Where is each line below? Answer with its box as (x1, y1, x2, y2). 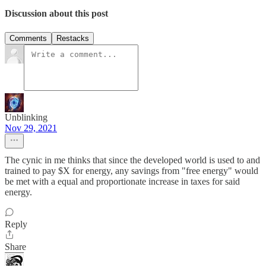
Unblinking (5, 112, 47, 122)
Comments (9, 33, 47, 43)
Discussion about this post (5, 8, 108, 19)
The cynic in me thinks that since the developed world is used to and (5, 154, 260, 165)
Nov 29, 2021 (5, 122, 57, 133)
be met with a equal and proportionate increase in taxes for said (5, 176, 240, 186)
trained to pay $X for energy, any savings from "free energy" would (5, 165, 258, 176)
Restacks (56, 33, 89, 43)
